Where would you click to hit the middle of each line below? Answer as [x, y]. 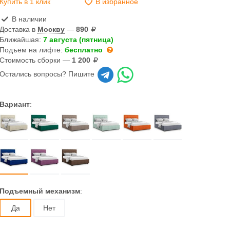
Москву [51, 29]
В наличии [28, 19]
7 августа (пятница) [79, 40]
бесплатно [84, 50]
